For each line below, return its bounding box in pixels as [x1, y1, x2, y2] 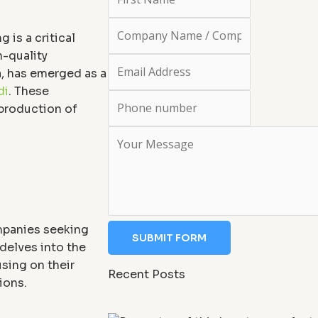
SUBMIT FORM [132, 231, 207, 244]
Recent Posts [108, 266, 185, 282]
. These [9, 83, 49, 99]
